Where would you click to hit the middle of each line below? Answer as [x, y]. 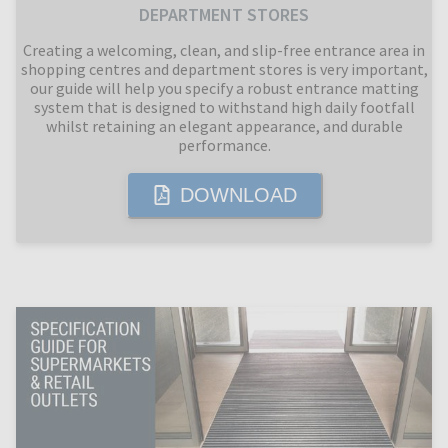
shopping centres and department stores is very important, [224, 68]
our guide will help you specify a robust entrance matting [224, 87]
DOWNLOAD [238, 194]
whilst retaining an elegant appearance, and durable [224, 125]
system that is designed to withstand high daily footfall [224, 106]
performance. [224, 144]
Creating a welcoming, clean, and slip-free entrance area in [224, 49]
